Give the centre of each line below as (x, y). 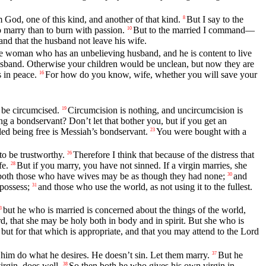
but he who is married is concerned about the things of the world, (124, 210)
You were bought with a (201, 132)
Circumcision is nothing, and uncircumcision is (155, 110)
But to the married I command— (194, 30)
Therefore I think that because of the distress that (164, 155)
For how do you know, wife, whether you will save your (151, 74)
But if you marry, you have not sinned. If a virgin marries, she (132, 166)
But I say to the (215, 19)
